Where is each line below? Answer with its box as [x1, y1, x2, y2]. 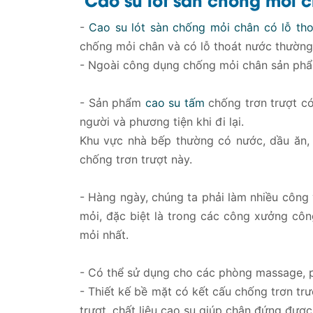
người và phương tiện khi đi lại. [80, 115, 247, 129]
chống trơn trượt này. [80, 152, 192, 167]
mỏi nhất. [80, 228, 129, 242]
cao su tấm [145, 96, 205, 110]
